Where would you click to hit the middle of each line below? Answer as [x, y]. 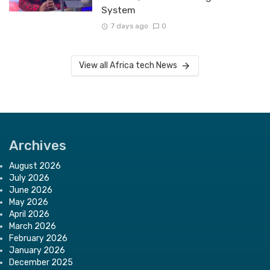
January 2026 [37, 250]
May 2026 [29, 202]
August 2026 [35, 166]
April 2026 [29, 214]
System [118, 10]
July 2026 [29, 178]
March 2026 [33, 226]
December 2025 [41, 262]
